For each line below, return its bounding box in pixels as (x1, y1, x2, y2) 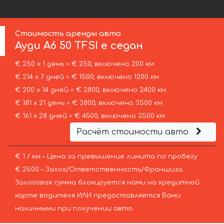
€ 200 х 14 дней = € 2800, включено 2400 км (14, 86, 166, 94)
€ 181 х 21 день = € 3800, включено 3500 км (14, 99, 162, 107)
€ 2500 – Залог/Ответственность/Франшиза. (14, 166, 184, 173)
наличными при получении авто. (14, 205, 134, 212)
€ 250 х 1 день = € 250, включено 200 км (14, 60, 154, 68)
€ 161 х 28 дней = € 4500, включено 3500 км (14, 112, 165, 120)
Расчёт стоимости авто (76, 127, 191, 137)
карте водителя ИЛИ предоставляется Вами (14, 192, 180, 199)
